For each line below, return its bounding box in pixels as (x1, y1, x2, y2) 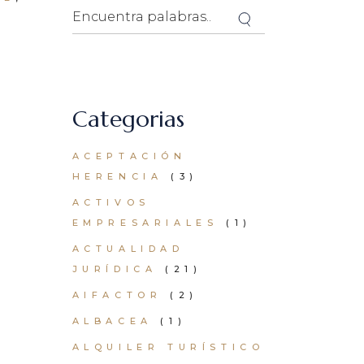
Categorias (71, 105, 184, 133)
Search (71, 2, 119, 18)
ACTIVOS (71, 197, 150, 208)
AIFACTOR (71, 289, 162, 301)
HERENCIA (71, 171, 163, 182)
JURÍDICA (71, 263, 158, 275)
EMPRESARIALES (71, 217, 219, 228)
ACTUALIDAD (71, 243, 184, 254)
